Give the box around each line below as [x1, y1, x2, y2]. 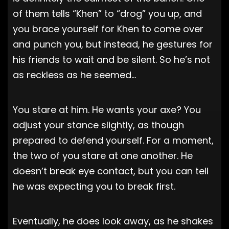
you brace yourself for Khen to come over [13, 22, 203, 35]
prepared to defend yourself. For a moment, [13, 133, 214, 147]
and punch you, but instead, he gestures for [13, 37, 213, 51]
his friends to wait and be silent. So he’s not [13, 53, 210, 66]
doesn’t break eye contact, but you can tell [13, 164, 209, 177]
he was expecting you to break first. [13, 179, 175, 193]
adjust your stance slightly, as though [13, 118, 184, 131]
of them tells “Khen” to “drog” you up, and [13, 7, 202, 20]
